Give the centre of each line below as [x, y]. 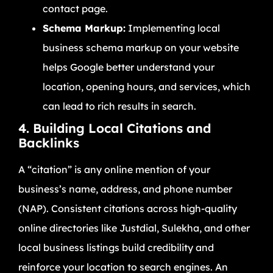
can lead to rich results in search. [119, 106]
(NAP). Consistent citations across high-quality [128, 208]
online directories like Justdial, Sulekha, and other [134, 228]
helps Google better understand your [129, 67]
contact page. [75, 8]
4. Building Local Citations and [115, 128]
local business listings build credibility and [116, 247]
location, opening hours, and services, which [147, 86]
